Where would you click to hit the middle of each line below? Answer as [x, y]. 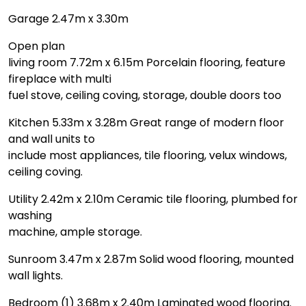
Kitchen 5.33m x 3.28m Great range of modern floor [146, 122]
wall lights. [36, 275]
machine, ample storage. [75, 232]
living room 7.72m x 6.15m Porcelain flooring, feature [147, 62]
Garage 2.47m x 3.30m [68, 18]
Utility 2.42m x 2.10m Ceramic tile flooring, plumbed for [153, 199]
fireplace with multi [60, 79]
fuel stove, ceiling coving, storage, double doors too [145, 95]
